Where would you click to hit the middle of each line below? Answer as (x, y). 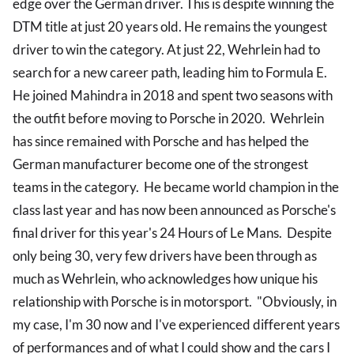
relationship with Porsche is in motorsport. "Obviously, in (175, 302)
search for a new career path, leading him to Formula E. (170, 73)
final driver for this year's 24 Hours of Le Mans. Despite (172, 233)
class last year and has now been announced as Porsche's (174, 210)
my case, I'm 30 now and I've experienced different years (176, 325)
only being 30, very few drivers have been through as (165, 256)
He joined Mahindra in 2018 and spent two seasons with (173, 96)
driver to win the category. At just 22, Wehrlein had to (166, 50)
